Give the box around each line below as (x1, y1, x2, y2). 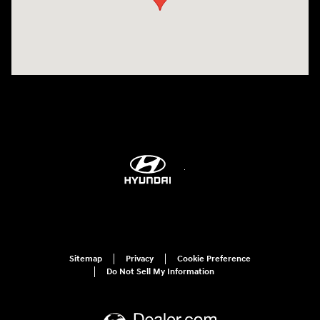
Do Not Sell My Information (106, 266, 214, 278)
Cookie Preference (177, 254, 251, 265)
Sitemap (69, 254, 102, 265)
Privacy (126, 254, 154, 265)
